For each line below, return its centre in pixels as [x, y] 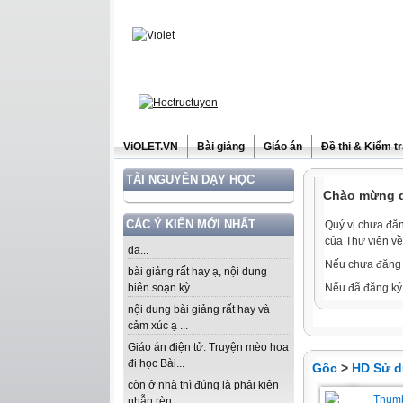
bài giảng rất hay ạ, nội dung [197, 272]
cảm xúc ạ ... [158, 326]
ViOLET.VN [151, 147]
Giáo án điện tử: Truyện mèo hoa [208, 347]
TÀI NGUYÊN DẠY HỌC [190, 179]
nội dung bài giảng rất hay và [199, 309]
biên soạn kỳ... [163, 288]
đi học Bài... [156, 363]
